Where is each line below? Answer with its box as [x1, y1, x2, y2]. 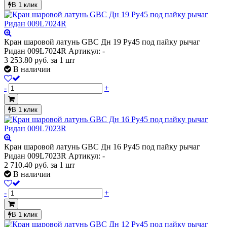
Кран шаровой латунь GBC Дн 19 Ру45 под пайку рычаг [4, 37, 200, 46]
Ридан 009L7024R [4, 46, 66, 55]
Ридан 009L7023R [4, 151, 66, 160]
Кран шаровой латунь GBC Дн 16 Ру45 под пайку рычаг [4, 142, 200, 151]
